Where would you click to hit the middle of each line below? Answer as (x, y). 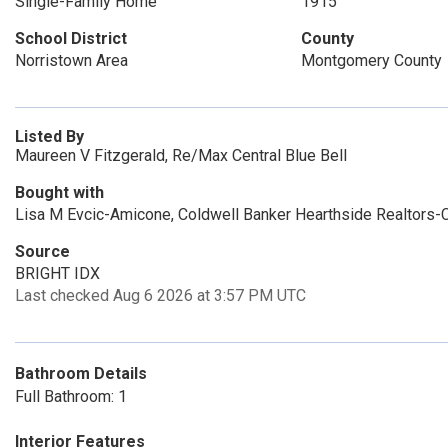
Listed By (49, 136)
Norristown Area (71, 60)
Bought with (59, 192)
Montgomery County (371, 60)
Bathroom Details (81, 373)
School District (71, 38)
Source (42, 251)
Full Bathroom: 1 (71, 396)
